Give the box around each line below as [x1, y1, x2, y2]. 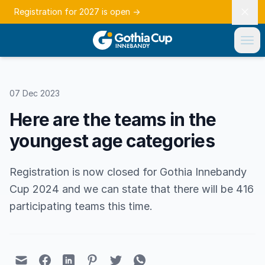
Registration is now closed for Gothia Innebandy [9, 166, 247, 178]
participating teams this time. [9, 200, 153, 212]
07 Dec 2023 [9, 88, 60, 98]
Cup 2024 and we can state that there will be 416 [9, 183, 254, 195]
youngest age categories [9, 130, 215, 151]
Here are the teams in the [9, 109, 216, 130]
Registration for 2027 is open [14, 7, 132, 17]
